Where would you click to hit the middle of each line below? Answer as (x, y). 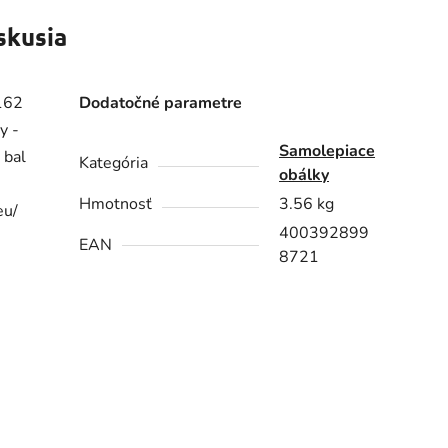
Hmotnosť (116, 204)
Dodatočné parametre (161, 103)
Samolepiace (327, 151)
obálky (304, 175)
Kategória (114, 163)
